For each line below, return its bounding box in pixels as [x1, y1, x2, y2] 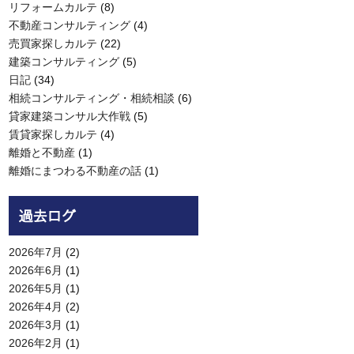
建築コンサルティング [9, 55, 119, 68]
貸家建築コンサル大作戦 [9, 110, 130, 122]
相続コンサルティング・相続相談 [9, 92, 175, 104]
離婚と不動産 [9, 146, 75, 159]
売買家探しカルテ [9, 37, 97, 50]
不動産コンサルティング [9, 19, 130, 32]
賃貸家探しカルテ [9, 128, 97, 141]
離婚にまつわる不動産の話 [9, 164, 141, 177]
